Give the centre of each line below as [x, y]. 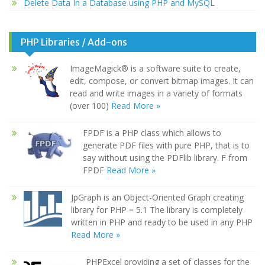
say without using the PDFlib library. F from [165, 158]
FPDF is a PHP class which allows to [152, 133]
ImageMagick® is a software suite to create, [155, 69]
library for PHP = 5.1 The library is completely [157, 210]
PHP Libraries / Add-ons [74, 42]
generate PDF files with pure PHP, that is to [166, 146]
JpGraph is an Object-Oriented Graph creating [157, 198]
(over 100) [91, 106]
